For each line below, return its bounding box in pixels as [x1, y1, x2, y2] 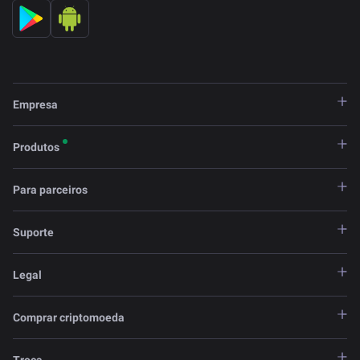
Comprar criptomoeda [13, 311, 125, 325]
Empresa [13, 98, 58, 112]
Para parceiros [13, 183, 88, 197]
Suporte [13, 226, 54, 239]
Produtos [13, 141, 59, 154]
